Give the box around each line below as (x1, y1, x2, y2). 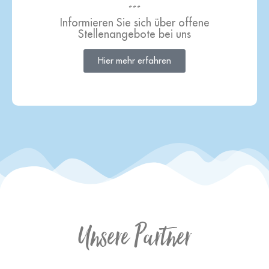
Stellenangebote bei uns (78, 29, 191, 40)
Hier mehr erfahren (98, 56, 171, 65)
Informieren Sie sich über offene (59, 17, 210, 29)
